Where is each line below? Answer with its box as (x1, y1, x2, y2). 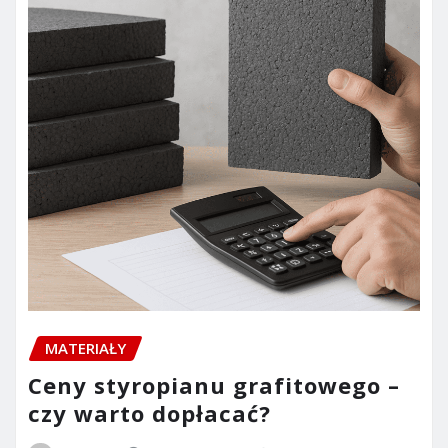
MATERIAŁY (45, 338, 126, 358)
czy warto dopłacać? (28, 397, 271, 428)
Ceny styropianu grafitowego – (28, 369, 400, 400)
